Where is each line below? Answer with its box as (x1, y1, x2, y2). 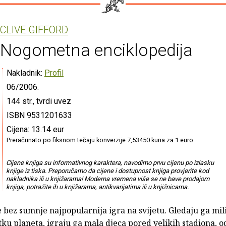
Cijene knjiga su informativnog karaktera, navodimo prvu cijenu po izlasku (6, 158, 214, 166)
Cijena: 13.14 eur (7, 124, 64, 134)
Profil (44, 68, 64, 78)
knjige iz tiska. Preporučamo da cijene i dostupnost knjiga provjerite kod (6, 166, 209, 175)
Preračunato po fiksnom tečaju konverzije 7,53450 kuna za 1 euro (7, 136, 193, 144)
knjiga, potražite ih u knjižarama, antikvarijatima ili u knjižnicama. (6, 183, 189, 191)
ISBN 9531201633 (7, 110, 72, 120)
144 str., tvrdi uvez (7, 96, 71, 106)
